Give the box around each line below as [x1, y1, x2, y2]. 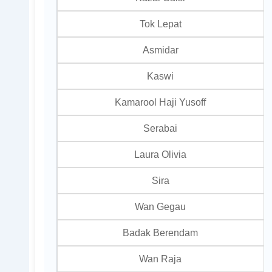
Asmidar [142, 44, 178, 55]
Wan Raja [139, 253, 182, 264]
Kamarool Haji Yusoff [115, 96, 206, 107]
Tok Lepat [139, 18, 182, 29]
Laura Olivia [134, 148, 187, 160]
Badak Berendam [123, 226, 199, 238]
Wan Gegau [135, 200, 186, 212]
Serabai [143, 122, 178, 134]
